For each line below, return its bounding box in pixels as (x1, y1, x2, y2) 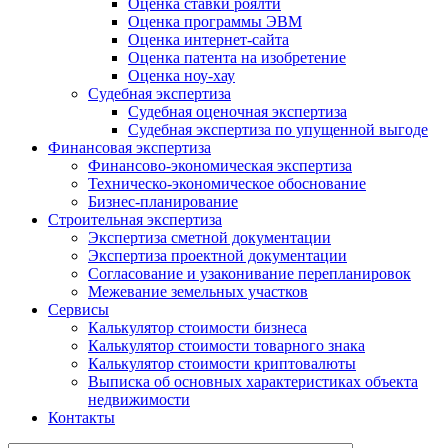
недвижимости (88, 391, 190, 408)
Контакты (48, 409, 115, 426)
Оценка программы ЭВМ (128, 13, 302, 30)
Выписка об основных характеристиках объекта (88, 373, 418, 390)
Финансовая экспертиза (48, 139, 211, 156)
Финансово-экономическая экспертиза (88, 157, 352, 174)
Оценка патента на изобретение (128, 49, 346, 66)
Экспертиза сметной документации (88, 229, 331, 246)
